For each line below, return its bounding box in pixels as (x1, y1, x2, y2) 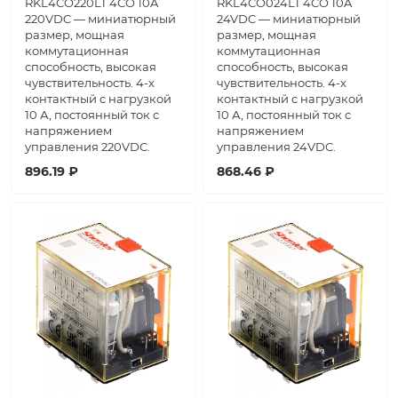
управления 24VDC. (217, 139, 336, 155)
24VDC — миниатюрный (217, 12, 361, 27)
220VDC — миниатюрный (25, 12, 176, 27)
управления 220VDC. (25, 139, 150, 155)
